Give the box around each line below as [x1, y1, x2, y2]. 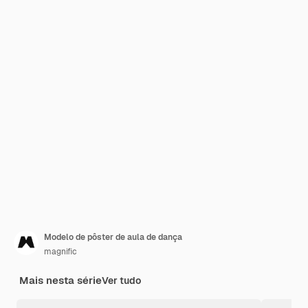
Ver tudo [102, 274, 141, 287]
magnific [44, 246, 77, 257]
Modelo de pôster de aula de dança [44, 232, 182, 243]
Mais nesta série [19, 274, 102, 287]
